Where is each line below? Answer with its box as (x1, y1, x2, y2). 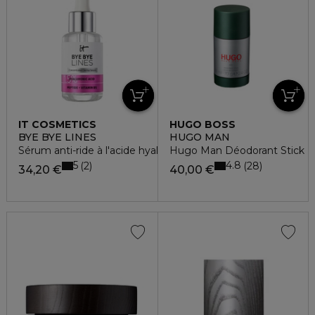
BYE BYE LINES (18, 130, 96, 143)
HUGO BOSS (169, 117, 236, 131)
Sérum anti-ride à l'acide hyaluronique (18, 143, 202, 157)
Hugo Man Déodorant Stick (169, 143, 304, 157)
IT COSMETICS (18, 117, 96, 131)
